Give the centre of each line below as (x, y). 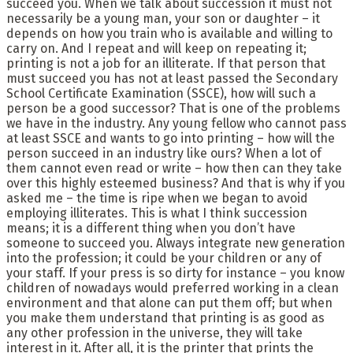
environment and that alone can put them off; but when (169, 303)
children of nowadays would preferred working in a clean (173, 288)
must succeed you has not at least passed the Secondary (172, 78)
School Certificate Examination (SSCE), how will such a (161, 93)
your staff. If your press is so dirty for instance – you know (175, 273)
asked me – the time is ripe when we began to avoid (157, 198)
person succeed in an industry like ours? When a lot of (164, 153)
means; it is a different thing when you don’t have (151, 228)
